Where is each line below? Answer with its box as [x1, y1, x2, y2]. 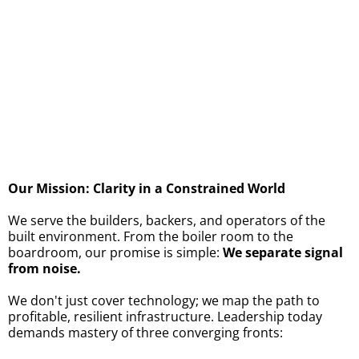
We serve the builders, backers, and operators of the [8, 211, 325, 229]
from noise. [8, 259, 81, 277]
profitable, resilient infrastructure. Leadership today [8, 307, 322, 325]
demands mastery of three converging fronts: [8, 323, 283, 341]
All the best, [8, 110, 79, 128]
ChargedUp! [34, 129, 107, 147]
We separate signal [223, 243, 343, 261]
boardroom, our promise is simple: [8, 243, 223, 261]
